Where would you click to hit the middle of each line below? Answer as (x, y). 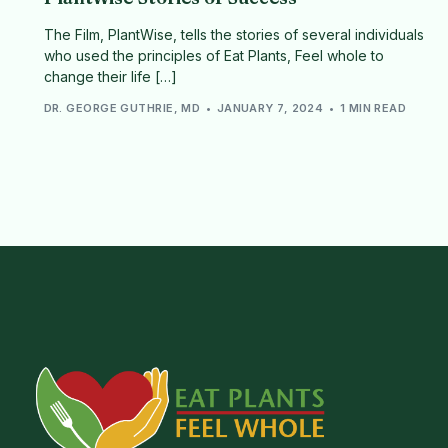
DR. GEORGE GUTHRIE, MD (122, 108)
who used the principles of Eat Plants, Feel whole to (213, 55)
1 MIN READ (373, 108)
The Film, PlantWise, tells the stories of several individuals (233, 34)
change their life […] (110, 76)
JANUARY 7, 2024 (270, 108)
